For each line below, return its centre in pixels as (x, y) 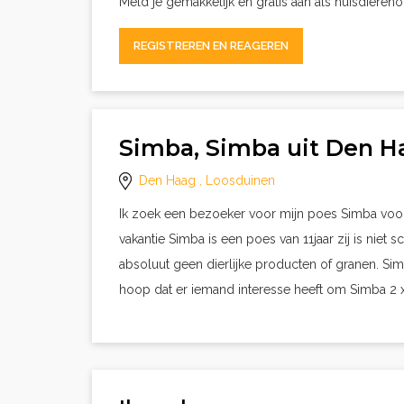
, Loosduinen (235, 180)
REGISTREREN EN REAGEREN (211, 46)
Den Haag (167, 180)
